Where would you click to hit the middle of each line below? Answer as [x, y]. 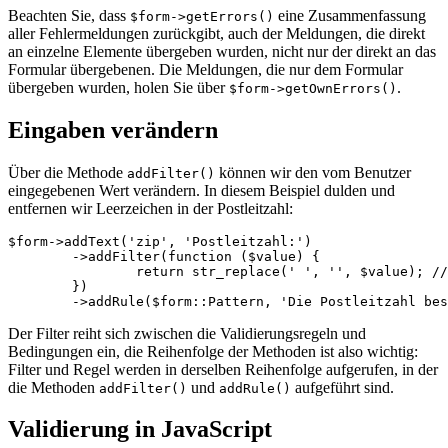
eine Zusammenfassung [350, 15]
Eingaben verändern [113, 129]
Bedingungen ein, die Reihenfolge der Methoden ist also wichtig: [213, 351]
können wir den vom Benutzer [313, 172]
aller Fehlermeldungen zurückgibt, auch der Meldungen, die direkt [216, 33]
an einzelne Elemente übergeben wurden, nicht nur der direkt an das [222, 51]
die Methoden [53, 387]
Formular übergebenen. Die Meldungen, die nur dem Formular [205, 69]
